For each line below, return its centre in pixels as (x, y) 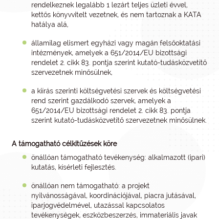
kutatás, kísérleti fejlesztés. (74, 167)
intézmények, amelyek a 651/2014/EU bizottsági (109, 53)
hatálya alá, (51, 24)
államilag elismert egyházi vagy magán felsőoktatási (116, 43)
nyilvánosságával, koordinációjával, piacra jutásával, (114, 196)
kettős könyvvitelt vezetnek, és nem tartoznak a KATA (116, 15)
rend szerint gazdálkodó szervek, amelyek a (101, 101)
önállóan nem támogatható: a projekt (90, 186)
